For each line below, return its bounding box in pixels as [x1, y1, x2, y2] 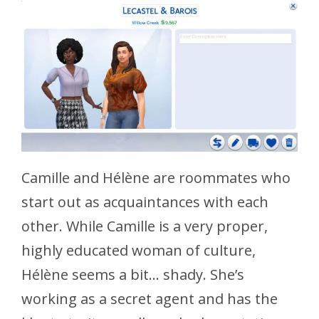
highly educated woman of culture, [21, 241, 256, 261]
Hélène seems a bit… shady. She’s [21, 265, 244, 285]
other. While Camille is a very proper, [21, 216, 268, 236]
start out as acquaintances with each [21, 192, 268, 212]
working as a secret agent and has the [21, 289, 278, 309]
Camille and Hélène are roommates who [21, 168, 291, 188]
